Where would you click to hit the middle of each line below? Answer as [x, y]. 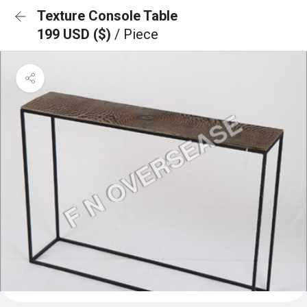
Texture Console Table [107, 16]
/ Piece [136, 34]
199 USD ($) [76, 34]
